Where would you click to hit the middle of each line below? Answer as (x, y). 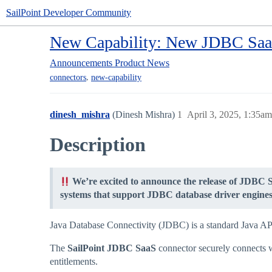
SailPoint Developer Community (69, 12)
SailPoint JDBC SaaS (112, 248)
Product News (142, 63)
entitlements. (74, 262)
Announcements (81, 63)
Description (98, 145)
